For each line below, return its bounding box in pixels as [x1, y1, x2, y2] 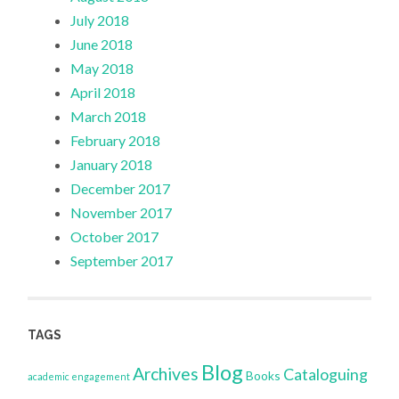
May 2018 [70, 60, 134, 77]
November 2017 [70, 204, 173, 222]
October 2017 [70, 228, 159, 246]
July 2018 [70, 12, 130, 29]
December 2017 [70, 180, 171, 198]
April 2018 [70, 84, 136, 102]
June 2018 [70, 36, 134, 53]
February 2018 [70, 132, 161, 150]
